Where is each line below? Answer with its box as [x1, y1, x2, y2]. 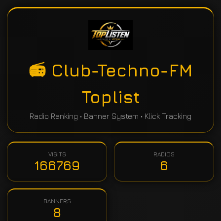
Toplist [81, 87, 140, 107]
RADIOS [153, 150, 175, 158]
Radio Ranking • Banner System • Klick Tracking [30, 111, 191, 120]
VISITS [48, 150, 66, 158]
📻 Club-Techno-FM [28, 60, 193, 80]
